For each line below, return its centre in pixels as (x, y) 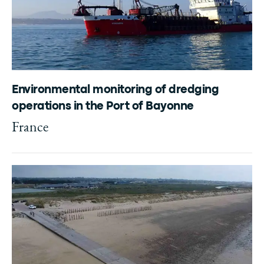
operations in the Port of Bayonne (103, 106)
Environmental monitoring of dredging (115, 90)
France (30, 126)
